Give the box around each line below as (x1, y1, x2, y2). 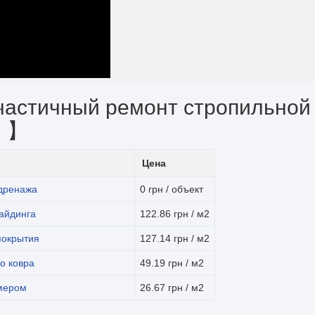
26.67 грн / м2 (140, 282, 204, 293)
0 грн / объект (140, 184, 203, 195)
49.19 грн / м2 (140, 257, 204, 269)
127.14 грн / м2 (140, 233, 210, 244)
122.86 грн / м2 (140, 208, 210, 219)
